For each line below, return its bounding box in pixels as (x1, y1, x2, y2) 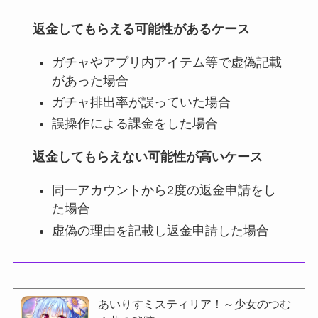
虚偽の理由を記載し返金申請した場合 (51, 223, 269, 238)
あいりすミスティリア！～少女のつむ (98, 297, 292, 310)
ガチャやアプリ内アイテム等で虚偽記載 (51, 55, 282, 70)
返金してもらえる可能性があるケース (32, 21, 250, 36)
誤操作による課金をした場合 (51, 116, 218, 131)
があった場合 (51, 73, 128, 88)
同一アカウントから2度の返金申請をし (51, 183, 276, 198)
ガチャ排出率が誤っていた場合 (51, 95, 231, 109)
